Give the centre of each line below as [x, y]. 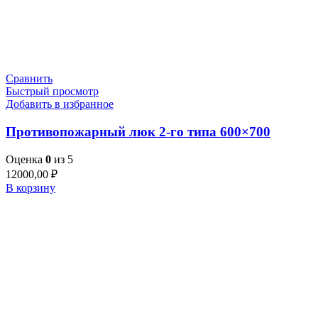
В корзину [31, 187]
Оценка [26, 159]
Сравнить [29, 79]
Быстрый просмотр [52, 92]
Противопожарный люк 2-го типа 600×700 [138, 131]
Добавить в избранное [60, 104]
